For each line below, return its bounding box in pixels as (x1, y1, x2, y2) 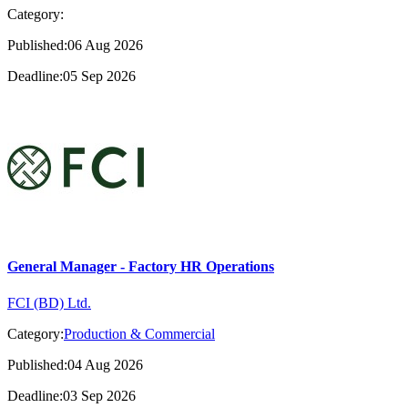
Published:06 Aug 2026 (7, 37, 143, 53)
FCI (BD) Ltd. (7, 294, 91, 311)
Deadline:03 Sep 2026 (7, 387, 136, 403)
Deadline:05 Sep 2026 (7, 68, 136, 84)
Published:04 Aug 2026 (7, 356, 143, 372)
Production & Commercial (64, 325, 215, 342)
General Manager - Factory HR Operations (7, 259, 274, 275)
